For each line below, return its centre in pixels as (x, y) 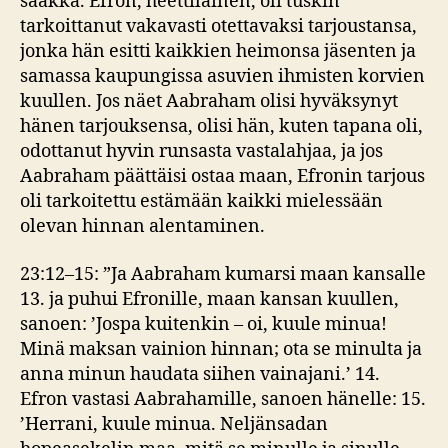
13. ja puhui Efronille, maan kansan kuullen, (209, 299)
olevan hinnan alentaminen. (142, 226)
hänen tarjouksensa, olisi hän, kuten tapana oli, (221, 126)
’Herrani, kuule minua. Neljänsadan (174, 424)
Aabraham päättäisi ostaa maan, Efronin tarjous (222, 176)
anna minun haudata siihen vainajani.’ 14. (200, 374)
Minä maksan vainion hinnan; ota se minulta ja (221, 349)
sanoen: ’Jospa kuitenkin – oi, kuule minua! (203, 324)
